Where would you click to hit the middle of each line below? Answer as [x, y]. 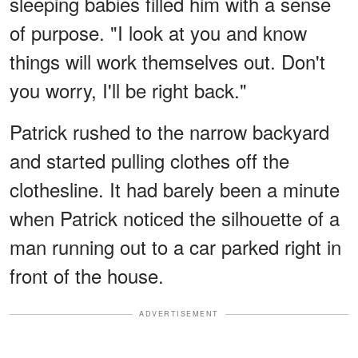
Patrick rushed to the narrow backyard [169, 132]
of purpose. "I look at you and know [158, 33]
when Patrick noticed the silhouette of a [175, 218]
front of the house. [87, 276]
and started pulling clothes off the [149, 161]
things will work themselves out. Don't [167, 62]
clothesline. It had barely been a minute [175, 189]
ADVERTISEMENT [179, 314]
